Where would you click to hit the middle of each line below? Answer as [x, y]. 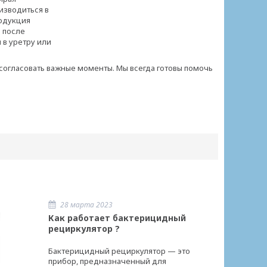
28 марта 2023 [86, 205]
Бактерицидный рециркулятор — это [119, 251]
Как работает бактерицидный [117, 218]
